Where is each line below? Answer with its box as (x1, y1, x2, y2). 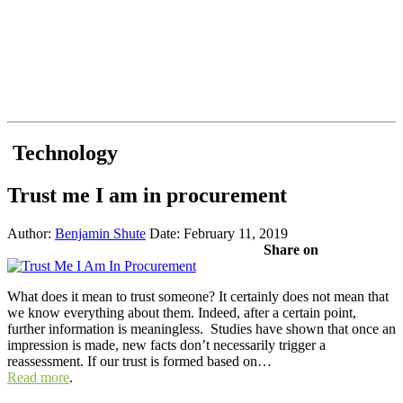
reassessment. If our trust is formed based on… (7, 353, 272, 369)
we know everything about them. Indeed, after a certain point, (7, 304, 356, 320)
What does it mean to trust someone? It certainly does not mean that (7, 288, 389, 304)
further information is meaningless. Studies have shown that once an (7, 320, 396, 336)
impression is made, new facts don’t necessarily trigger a (7, 336, 326, 353)
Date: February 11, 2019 (149, 225, 288, 241)
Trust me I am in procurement (7, 183, 287, 207)
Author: (7, 225, 55, 241)
